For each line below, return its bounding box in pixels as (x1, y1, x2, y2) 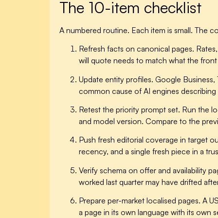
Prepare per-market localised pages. (79, 196, 200, 206)
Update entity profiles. (79, 74, 153, 84)
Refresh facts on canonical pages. (79, 44, 194, 54)
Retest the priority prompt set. (79, 104, 180, 114)
